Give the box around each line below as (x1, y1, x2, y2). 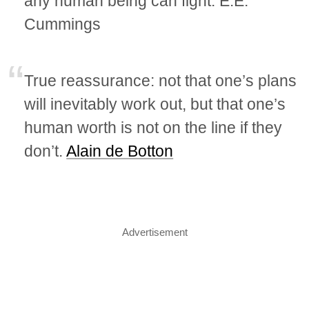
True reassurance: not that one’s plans (24, 72, 297, 90)
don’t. (24, 142, 67, 161)
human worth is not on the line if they (24, 119, 283, 137)
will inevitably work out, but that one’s (24, 95, 286, 114)
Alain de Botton (66, 142, 174, 161)
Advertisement (121, 226, 188, 239)
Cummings (24, 15, 101, 34)
